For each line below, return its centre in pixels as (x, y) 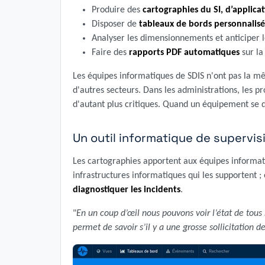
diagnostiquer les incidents (127, 190)
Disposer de (115, 25)
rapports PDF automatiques (184, 53)
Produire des (117, 10)
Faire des (110, 53)
